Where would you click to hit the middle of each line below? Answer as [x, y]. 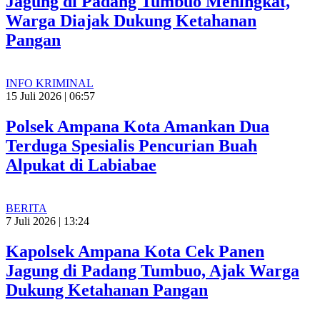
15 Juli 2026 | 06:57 [50, 96]
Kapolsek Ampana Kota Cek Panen [135, 252]
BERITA [26, 209]
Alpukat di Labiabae [81, 165]
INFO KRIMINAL [50, 84]
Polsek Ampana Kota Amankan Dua [137, 127]
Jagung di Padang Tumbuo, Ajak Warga [152, 271]
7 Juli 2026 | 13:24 [47, 221]
